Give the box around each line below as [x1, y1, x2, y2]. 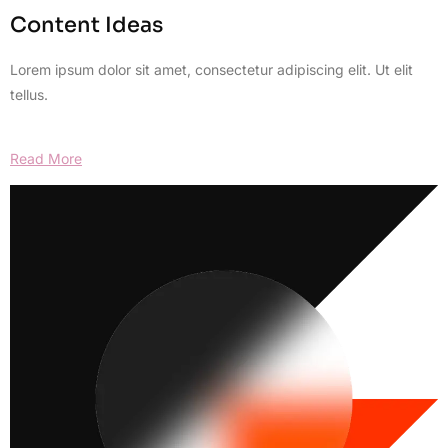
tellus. [10, 85, 48, 103]
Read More [10, 150, 82, 168]
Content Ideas [10, 11, 163, 38]
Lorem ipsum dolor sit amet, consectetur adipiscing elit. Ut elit [10, 60, 413, 78]
